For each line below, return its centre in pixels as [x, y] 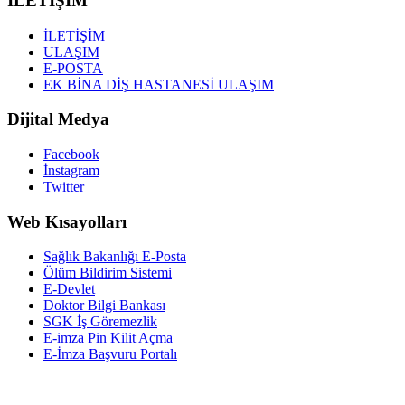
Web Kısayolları [67, 221]
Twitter [64, 187]
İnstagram [71, 170]
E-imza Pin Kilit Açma [108, 338]
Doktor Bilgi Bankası [104, 306]
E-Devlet [69, 289]
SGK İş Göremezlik [100, 322]
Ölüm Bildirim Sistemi [108, 273]
